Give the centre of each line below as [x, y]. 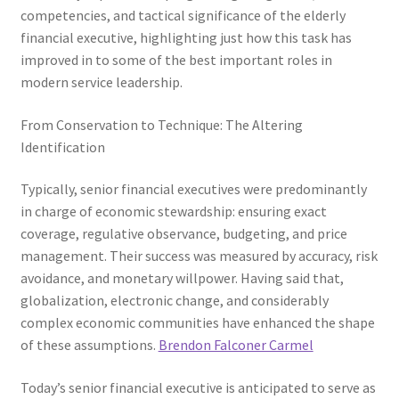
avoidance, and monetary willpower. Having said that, [182, 278]
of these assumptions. [89, 345]
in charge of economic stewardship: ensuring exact [173, 212]
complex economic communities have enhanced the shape [197, 323]
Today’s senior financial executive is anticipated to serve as [198, 387]
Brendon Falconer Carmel [236, 345]
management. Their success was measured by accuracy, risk [199, 256]
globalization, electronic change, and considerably [174, 301]
